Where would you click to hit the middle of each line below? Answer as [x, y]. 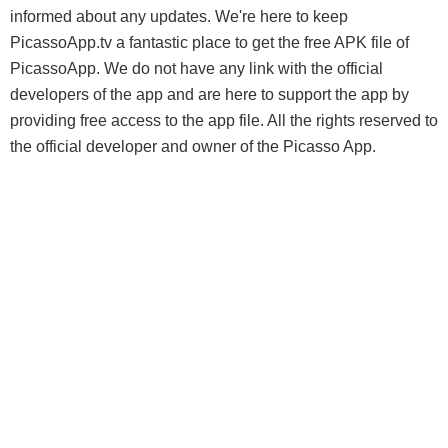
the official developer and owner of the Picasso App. [193, 146]
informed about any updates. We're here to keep [179, 16]
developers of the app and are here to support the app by [209, 94]
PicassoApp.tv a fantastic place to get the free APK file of [209, 42]
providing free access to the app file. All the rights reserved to [224, 120]
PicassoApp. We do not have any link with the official [196, 68]
